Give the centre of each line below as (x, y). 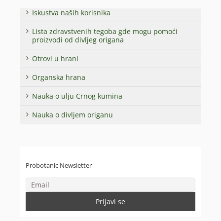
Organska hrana (59, 77)
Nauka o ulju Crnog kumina (77, 96)
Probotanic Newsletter (59, 165)
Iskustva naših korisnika (71, 13)
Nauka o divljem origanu (73, 115)
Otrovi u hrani (55, 59)
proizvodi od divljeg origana (78, 40)
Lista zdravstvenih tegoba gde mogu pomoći (105, 32)
